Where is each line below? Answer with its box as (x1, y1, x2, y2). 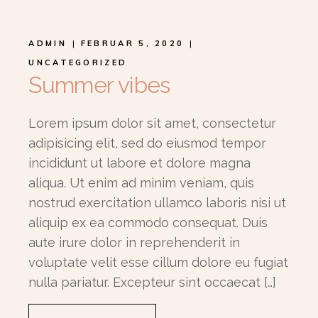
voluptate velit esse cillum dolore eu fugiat (28, 255, 289, 270)
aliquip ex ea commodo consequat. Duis (28, 215, 268, 230)
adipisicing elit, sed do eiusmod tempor (28, 136, 267, 150)
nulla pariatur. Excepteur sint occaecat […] (28, 275, 277, 290)
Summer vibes (28, 72, 170, 98)
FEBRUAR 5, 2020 (80, 38, 185, 48)
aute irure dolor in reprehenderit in (28, 235, 241, 250)
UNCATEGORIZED (28, 57, 128, 67)
